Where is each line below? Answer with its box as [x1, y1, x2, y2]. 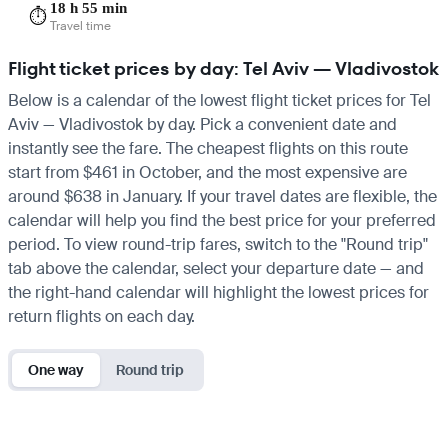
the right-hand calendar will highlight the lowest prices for [8, 281, 429, 303]
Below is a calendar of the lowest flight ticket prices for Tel [8, 89, 431, 111]
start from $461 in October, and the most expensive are [8, 161, 407, 183]
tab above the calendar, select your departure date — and [8, 257, 424, 279]
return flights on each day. [8, 305, 195, 327]
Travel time [50, 17, 111, 34]
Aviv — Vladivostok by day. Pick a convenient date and [8, 113, 397, 135]
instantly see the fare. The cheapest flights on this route [8, 137, 408, 159]
